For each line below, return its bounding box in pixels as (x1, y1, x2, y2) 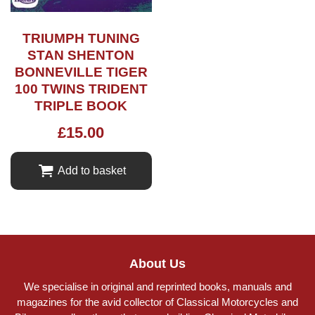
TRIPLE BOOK (34, 98, 128, 113)
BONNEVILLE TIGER (14, 64, 148, 79)
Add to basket (57, 165, 126, 177)
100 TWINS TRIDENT (14, 81, 148, 96)
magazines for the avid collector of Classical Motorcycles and (17, 296, 298, 309)
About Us (129, 257, 186, 271)
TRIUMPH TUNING (22, 30, 140, 46)
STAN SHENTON (27, 47, 135, 63)
